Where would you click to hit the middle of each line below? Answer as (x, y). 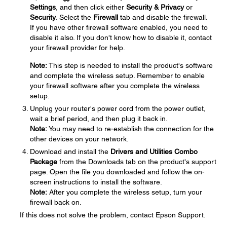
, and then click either (91, 7)
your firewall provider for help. (78, 47)
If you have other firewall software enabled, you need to (119, 27)
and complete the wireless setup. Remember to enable (117, 75)
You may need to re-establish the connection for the (130, 128)
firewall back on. (56, 202)
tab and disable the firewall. (163, 17)
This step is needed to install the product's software (130, 65)
